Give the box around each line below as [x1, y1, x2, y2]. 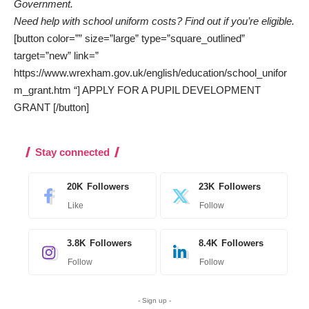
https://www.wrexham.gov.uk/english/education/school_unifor [14, 67, 287, 79]
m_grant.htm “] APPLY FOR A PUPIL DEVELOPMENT [14, 84, 261, 97]
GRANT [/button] [14, 101, 89, 114]
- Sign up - [138, 297, 171, 305]
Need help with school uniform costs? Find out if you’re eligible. [14, 15, 295, 28]
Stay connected [35, 146, 110, 159]
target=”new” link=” [14, 50, 99, 62]
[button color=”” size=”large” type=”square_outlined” [14, 32, 245, 45]
